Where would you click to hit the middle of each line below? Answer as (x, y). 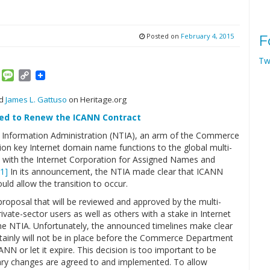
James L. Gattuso (37, 99)
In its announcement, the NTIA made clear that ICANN (115, 171)
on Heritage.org (98, 99)
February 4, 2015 (207, 36)
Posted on (162, 36)
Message (34, 75)
